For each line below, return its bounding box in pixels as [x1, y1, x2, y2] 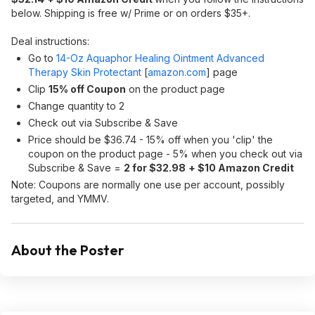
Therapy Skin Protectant [28, 66, 141, 78]
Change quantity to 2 [28, 100, 124, 112]
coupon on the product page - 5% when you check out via [28, 148, 302, 160]
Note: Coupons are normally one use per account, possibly [11, 179, 285, 191]
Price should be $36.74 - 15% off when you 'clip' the [28, 134, 273, 146]
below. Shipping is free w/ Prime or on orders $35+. [11, 7, 250, 19]
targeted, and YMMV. [11, 193, 109, 205]
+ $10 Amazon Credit [188, 162, 294, 174]
